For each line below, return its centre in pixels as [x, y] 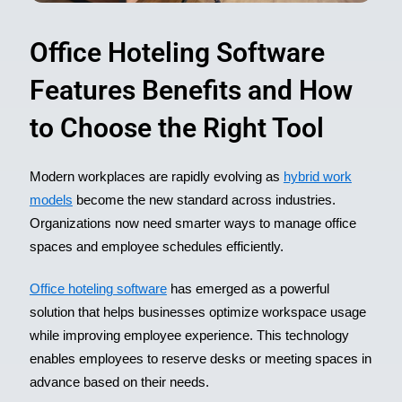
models [51, 200]
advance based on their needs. [119, 382]
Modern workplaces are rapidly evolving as [156, 176]
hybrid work [317, 176]
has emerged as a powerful [248, 288]
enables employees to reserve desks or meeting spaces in [200, 358]
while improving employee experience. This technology [189, 335]
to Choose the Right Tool [176, 127]
